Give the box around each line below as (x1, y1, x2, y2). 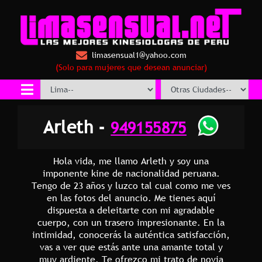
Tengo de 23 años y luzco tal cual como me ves (32, 178, 230, 192)
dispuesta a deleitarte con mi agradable (47, 203, 215, 216)
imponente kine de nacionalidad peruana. (42, 166, 220, 180)
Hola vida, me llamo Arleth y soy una (53, 154, 209, 167)
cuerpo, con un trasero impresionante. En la (37, 215, 225, 229)
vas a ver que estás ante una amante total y (39, 240, 223, 253)
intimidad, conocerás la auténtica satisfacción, (32, 227, 230, 241)
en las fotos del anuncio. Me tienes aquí (46, 191, 216, 204)
